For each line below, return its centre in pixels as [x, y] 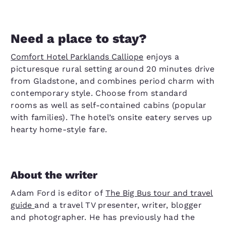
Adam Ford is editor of [58, 193]
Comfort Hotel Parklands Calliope [77, 57]
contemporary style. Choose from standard [99, 93]
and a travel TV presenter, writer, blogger [118, 205]
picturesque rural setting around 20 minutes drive [113, 69]
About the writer [54, 175]
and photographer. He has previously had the [103, 217]
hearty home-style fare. [59, 129]
